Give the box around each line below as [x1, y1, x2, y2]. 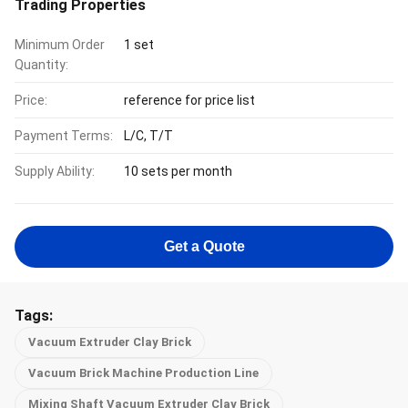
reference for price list [124, 93, 255, 107]
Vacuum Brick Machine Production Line [28, 366, 259, 380]
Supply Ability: [15, 164, 95, 178]
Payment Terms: [15, 128, 113, 143]
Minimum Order [15, 37, 105, 52]
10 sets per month [124, 164, 232, 178]
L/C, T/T [124, 128, 173, 143]
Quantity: [15, 57, 68, 72]
